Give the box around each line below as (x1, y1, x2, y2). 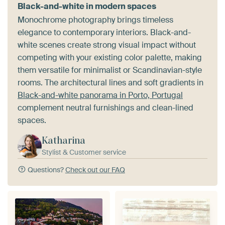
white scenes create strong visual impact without (18, 39, 196, 50)
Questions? (26, 165, 65, 174)
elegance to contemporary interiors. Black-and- (18, 27, 191, 38)
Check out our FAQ (65, 165, 125, 174)
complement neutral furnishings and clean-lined (18, 102, 193, 113)
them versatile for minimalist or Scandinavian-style (18, 64, 202, 75)
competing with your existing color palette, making (18, 52, 202, 63)
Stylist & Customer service (42, 147, 126, 157)
